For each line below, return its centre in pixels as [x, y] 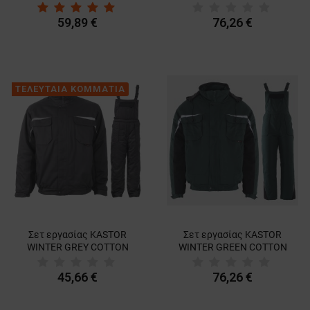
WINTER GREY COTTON [77, 247]
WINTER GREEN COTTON [232, 247]
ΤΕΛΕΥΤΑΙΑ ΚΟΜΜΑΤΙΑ [70, 89]
